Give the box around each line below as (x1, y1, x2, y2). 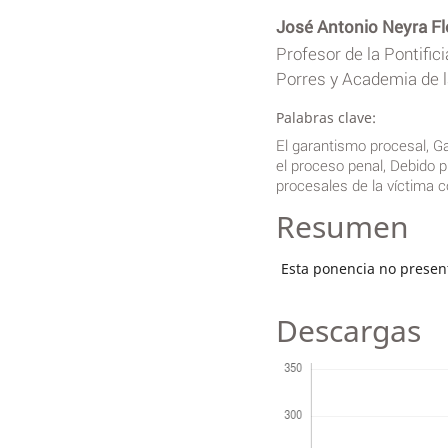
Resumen (275, 205, 409, 247)
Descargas (275, 309, 421, 351)
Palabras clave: (275, 107, 376, 127)
